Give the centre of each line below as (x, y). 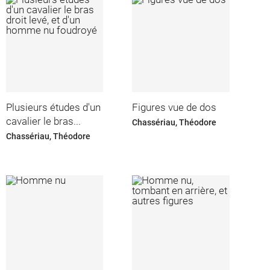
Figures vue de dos (174, 108)
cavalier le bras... (43, 121)
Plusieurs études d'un (53, 108)
